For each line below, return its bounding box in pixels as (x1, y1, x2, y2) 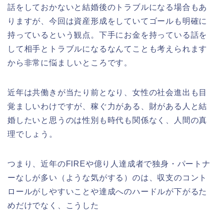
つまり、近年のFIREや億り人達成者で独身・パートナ (7, 159, 211, 168)
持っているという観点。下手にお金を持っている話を (7, 30, 208, 39)
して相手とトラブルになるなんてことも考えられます (7, 44, 208, 53)
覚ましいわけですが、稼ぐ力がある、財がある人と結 (7, 102, 208, 111)
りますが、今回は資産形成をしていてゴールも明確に (7, 16, 208, 25)
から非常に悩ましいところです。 (7, 58, 132, 67)
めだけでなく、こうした (7, 201, 99, 210)
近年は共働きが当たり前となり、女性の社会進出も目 (7, 88, 208, 97)
